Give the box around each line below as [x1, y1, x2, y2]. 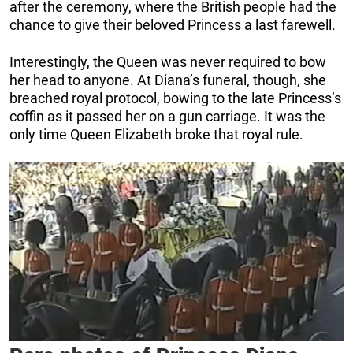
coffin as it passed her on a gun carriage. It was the [9, 108, 325, 125]
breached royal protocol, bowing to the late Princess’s [9, 90, 341, 107]
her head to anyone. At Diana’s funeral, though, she [9, 72, 326, 89]
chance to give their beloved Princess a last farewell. [9, 17, 336, 34]
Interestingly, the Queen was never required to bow [9, 54, 326, 71]
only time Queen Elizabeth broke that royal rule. [9, 126, 303, 143]
